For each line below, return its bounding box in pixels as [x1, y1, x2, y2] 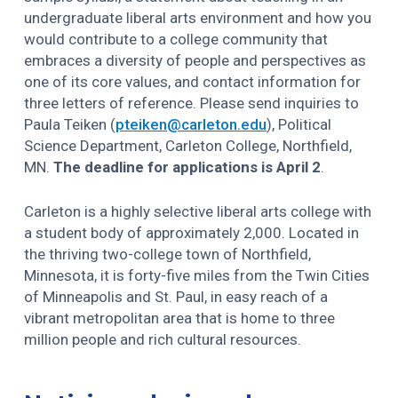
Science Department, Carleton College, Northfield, [24, 137, 353, 155]
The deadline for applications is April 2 [53, 158, 322, 177]
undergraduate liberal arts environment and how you [24, 9, 372, 28]
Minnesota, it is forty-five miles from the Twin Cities [24, 266, 370, 284]
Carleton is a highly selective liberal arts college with [24, 202, 372, 220]
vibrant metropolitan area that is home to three [24, 308, 336, 327]
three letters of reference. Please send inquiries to [24, 94, 360, 113]
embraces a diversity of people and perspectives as [24, 52, 367, 70]
